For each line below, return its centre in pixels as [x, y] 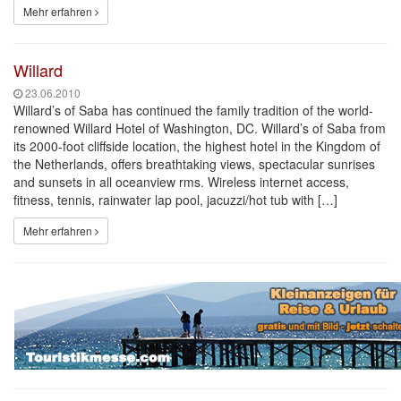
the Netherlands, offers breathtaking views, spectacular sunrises [194, 164]
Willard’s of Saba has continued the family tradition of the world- [193, 110]
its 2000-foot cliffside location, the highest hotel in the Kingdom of [197, 146]
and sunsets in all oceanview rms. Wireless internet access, [181, 182]
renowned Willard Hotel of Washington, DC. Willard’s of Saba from [200, 128]
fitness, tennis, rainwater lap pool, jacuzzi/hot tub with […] [175, 200]
